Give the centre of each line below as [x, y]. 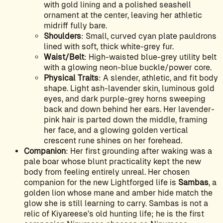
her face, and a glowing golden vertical [116, 130]
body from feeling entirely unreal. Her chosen [107, 172]
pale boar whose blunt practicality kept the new [112, 162]
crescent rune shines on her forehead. [113, 141]
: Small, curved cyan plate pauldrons [149, 36]
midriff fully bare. [75, 26]
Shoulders [62, 36]
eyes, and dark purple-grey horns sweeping [125, 99]
